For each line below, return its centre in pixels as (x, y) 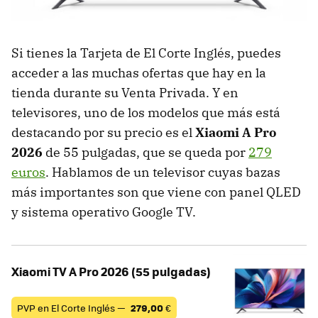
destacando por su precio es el (103, 132)
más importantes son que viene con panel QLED (156, 192)
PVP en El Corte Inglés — (72, 307)
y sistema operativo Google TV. (104, 212)
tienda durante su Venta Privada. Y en (125, 92)
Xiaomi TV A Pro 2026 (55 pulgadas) (111, 271)
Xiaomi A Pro (236, 132)
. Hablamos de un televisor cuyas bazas (163, 172)
